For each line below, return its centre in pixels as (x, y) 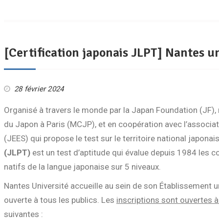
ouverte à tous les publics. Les (60, 200)
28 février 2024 (39, 89)
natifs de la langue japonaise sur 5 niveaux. (82, 167)
